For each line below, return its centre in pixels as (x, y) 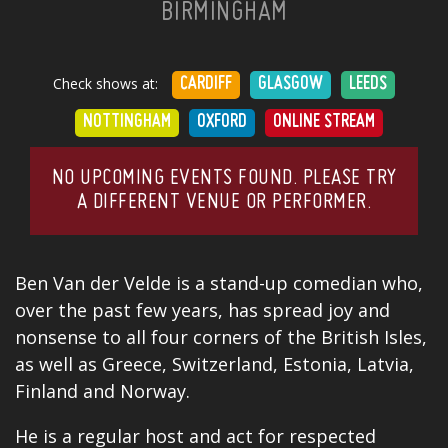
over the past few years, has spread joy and (202, 310)
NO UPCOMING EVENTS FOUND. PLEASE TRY (224, 179)
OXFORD (222, 123)
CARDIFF (206, 85)
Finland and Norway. (102, 391)
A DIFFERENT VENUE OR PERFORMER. (224, 203)
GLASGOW (290, 85)
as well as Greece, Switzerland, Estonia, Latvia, (214, 364)
